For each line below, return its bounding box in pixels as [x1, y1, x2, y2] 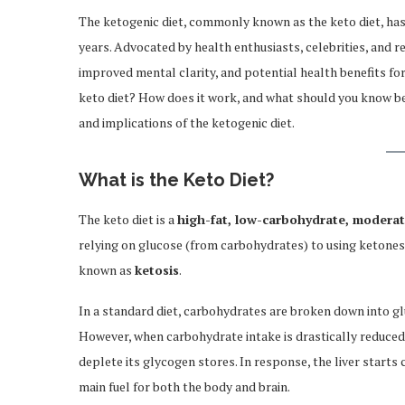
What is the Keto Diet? [79, 169, 274, 191]
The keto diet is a [79, 211, 177, 228]
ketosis [135, 261, 179, 278]
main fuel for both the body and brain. [79, 378, 290, 395]
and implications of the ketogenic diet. [79, 114, 295, 131]
